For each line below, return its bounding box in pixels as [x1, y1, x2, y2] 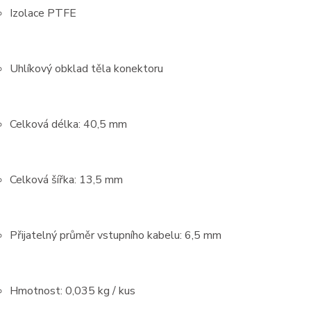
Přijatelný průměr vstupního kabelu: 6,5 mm [9, 227, 221, 243]
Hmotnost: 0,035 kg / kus [9, 283, 135, 299]
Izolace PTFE [9, 5, 76, 21]
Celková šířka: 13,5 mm [9, 171, 123, 187]
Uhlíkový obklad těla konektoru [9, 60, 163, 76]
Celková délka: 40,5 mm [9, 116, 127, 132]
